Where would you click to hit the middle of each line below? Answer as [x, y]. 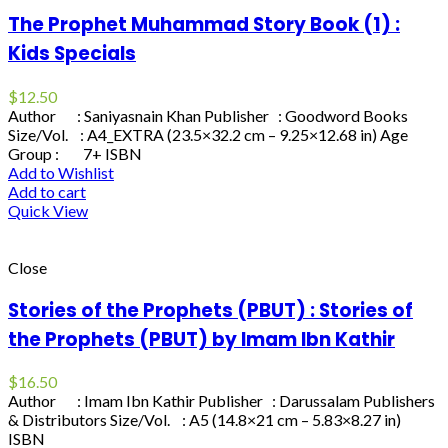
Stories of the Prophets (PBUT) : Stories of [210, 310]
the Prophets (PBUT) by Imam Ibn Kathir [201, 339]
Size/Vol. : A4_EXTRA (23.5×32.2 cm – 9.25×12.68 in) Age [208, 134]
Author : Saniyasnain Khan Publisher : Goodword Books [208, 115]
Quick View [48, 210]
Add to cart [47, 191]
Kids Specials [72, 54]
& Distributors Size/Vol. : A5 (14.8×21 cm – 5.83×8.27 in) [204, 420]
